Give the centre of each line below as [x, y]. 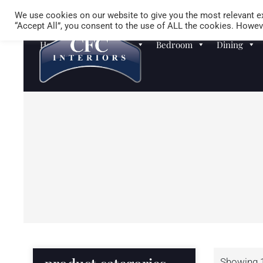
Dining [230, 45]
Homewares [64, 45]
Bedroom [175, 45]
